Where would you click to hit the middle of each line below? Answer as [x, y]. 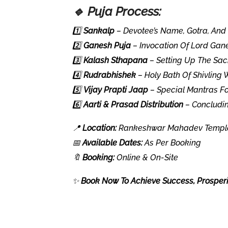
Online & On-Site [146, 158]
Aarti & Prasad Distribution [133, 105]
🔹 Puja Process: [117, 11]
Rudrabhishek [110, 75]
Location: [99, 128]
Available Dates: [112, 143]
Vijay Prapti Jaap [116, 90]
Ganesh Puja [107, 46]
